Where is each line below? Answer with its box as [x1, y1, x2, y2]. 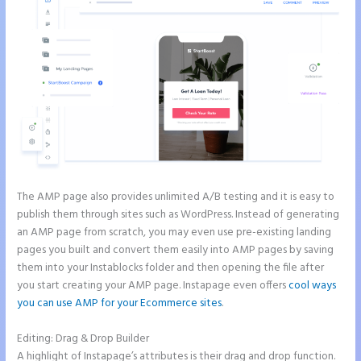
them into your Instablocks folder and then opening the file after [17, 259, 325, 276]
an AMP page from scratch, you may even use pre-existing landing [17, 223, 332, 241]
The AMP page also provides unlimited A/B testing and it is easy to [17, 188, 335, 205]
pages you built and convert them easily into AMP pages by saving [17, 241, 334, 259]
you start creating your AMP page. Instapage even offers [17, 276, 289, 294]
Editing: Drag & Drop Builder [17, 330, 150, 347]
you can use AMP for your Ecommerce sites [17, 294, 222, 312]
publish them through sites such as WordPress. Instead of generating [17, 205, 340, 223]
